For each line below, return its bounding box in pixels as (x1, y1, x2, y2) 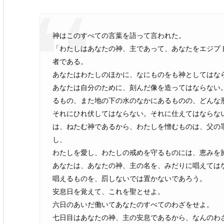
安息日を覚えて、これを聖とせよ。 (52, 187, 164, 196)
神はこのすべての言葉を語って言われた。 (52, 31, 185, 40)
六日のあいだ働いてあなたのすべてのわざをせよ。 (52, 200, 213, 209)
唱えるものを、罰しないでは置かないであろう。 (52, 174, 206, 183)
